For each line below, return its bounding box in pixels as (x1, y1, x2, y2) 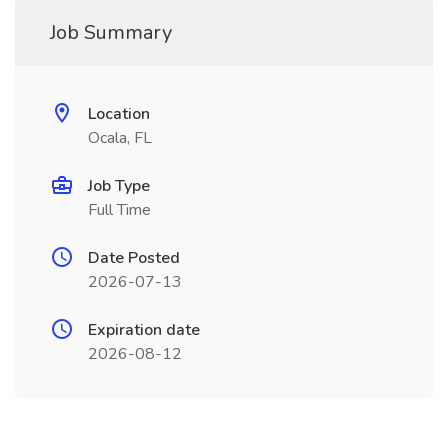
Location (88, 103, 150, 125)
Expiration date (88, 319, 200, 341)
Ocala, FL (88, 127, 152, 149)
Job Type (88, 175, 150, 197)
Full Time (88, 199, 151, 221)
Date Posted (88, 247, 180, 269)
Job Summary (50, 19, 172, 46)
